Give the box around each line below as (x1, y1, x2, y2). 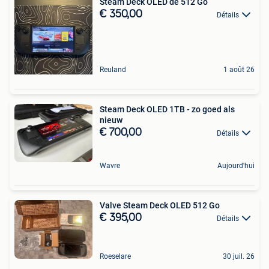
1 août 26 (223, 65, 255, 74)
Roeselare (100, 252, 131, 261)
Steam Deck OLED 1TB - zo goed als (100, 104, 235, 114)
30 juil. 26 (223, 252, 255, 261)
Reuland (100, 65, 126, 74)
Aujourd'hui (217, 162, 255, 171)
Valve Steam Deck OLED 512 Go (100, 201, 220, 211)
